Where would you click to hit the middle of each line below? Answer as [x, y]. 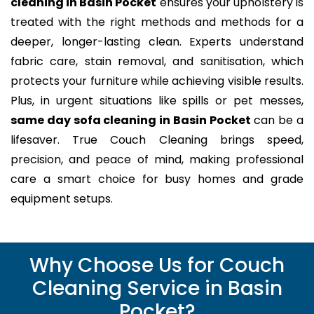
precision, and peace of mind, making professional [157, 160]
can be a [277, 121]
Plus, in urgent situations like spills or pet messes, [157, 101]
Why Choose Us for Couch [157, 266]
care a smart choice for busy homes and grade [157, 179]
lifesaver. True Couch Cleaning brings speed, [157, 140]
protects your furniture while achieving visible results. [157, 81]
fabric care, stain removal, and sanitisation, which [157, 62]
